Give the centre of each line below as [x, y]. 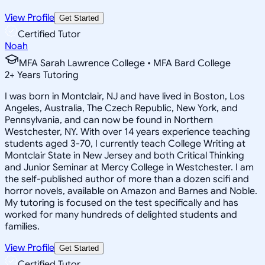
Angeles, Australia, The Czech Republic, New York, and [121, 108]
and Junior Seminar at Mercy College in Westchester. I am [129, 167]
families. [22, 226]
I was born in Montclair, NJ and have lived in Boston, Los [125, 96]
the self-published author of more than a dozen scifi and [127, 179]
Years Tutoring [47, 75]
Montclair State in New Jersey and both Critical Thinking [125, 155]
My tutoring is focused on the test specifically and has [122, 203]
